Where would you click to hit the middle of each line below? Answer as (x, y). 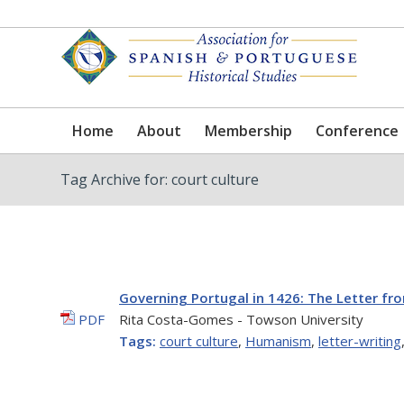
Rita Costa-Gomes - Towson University (241, 319)
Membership (248, 131)
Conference (357, 131)
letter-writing (360, 341)
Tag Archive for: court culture (160, 179)
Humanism (278, 341)
